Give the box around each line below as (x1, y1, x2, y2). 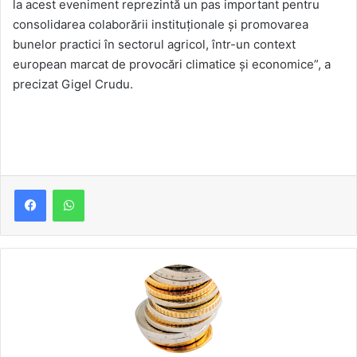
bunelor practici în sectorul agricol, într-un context (13, 37, 296, 53)
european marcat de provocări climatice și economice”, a (13, 57, 331, 73)
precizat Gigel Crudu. (13, 76, 133, 92)
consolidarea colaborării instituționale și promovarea (13, 17, 308, 33)
